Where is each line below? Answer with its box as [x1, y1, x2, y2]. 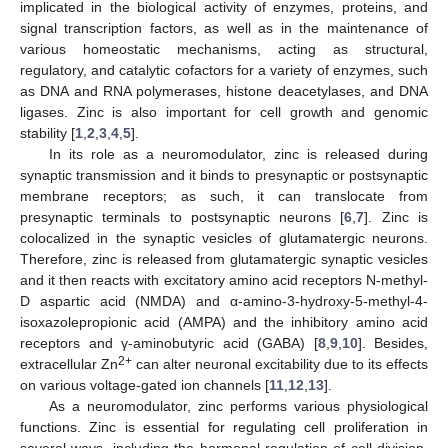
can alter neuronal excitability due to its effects [132, 355, 428, 372]
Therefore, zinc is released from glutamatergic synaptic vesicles [20, 250, 428, 267]
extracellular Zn [20, 355, 118, 372]
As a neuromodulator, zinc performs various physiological [48, 397, 428, 414]
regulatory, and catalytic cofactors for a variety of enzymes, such [20, 61, 428, 78]
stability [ [20, 124, 75, 141]
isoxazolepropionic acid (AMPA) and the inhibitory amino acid [20, 313, 428, 330]
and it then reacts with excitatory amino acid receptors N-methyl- [20, 271, 428, 288]
